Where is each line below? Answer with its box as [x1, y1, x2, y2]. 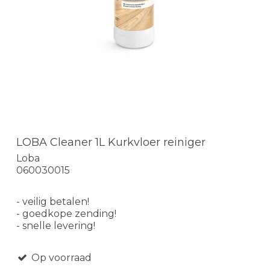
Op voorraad [28, 251, 92, 263]
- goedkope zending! [16, 207, 116, 219]
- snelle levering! [16, 219, 95, 231]
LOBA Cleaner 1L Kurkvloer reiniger [16, 136, 206, 149]
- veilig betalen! [16, 195, 89, 207]
